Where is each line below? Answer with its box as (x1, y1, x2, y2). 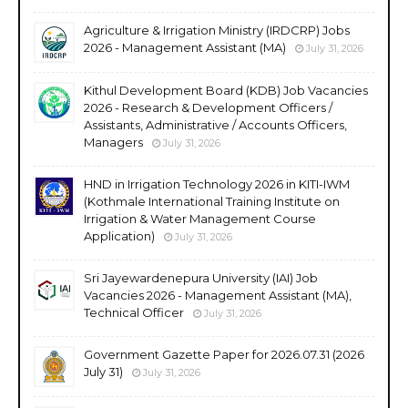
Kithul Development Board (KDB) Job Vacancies (84, 82, 368, 97)
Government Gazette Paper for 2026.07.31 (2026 (84, 346, 364, 362)
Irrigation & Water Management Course (84, 210, 316, 226)
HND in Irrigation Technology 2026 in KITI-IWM (84, 176, 350, 191)
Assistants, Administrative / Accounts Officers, (84, 117, 347, 132)
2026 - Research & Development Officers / (84, 99, 332, 115)
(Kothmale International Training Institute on (84, 193, 340, 209)
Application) (84, 228, 155, 243)
